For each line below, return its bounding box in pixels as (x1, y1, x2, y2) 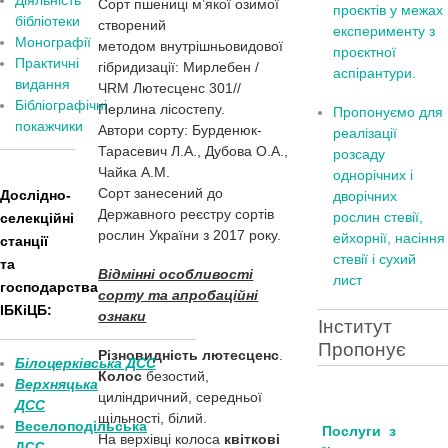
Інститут (318, 316, 393, 337)
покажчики (15, 118, 83, 134)
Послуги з (322, 423, 397, 439)
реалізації (333, 125, 398, 141)
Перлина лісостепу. (98, 101, 226, 117)
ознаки (98, 308, 147, 324)
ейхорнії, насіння (333, 230, 446, 246)
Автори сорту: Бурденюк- (98, 122, 263, 138)
